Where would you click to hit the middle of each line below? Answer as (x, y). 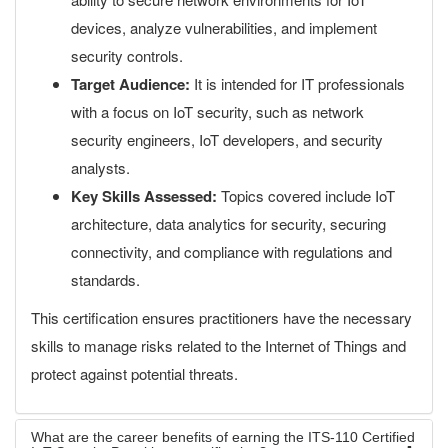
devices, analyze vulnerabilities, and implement (224, 27)
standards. (105, 279)
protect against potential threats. (134, 373)
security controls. (127, 55)
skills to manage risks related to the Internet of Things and (218, 345)
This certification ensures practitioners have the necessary (221, 317)
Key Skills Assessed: (144, 196)
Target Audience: (130, 84)
